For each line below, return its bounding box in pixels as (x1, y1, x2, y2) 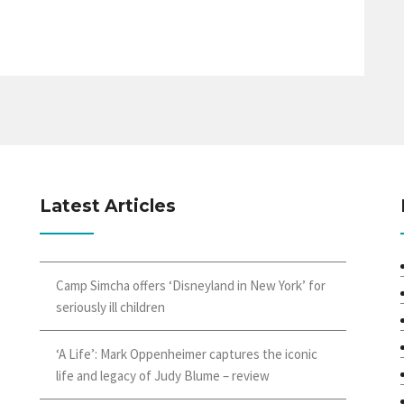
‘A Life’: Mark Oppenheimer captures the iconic (56, 344, 317, 363)
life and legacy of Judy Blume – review (56, 366, 270, 384)
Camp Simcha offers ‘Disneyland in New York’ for (56, 276, 326, 294)
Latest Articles (40, 195, 176, 216)
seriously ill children (56, 298, 165, 316)
